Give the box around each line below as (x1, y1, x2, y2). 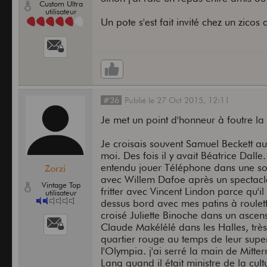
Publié (125, 95, 149, 105)
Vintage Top (42, 180, 81, 190)
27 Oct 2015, (157, 95, 209, 105)
